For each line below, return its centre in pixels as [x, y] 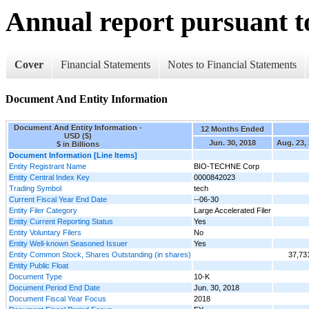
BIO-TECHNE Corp [227, 167]
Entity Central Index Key [49, 178]
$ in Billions [78, 144]
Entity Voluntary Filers [45, 233]
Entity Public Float [39, 266]
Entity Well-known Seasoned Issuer [68, 244]
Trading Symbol [35, 189]
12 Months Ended [232, 129]
